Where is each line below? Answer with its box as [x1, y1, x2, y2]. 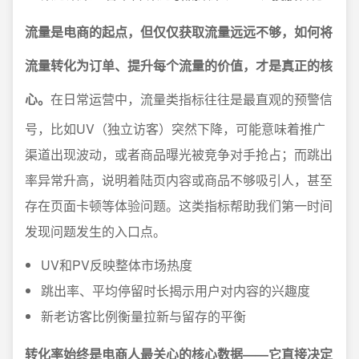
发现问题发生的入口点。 [25, 222, 166, 240]
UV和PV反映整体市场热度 [41, 256, 192, 274]
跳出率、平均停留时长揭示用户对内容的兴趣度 [41, 281, 310, 300]
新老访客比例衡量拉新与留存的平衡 [41, 307, 246, 325]
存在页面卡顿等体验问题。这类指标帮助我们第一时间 [25, 196, 333, 215]
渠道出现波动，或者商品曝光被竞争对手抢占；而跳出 [25, 145, 333, 163]
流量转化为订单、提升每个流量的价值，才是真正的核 [25, 56, 333, 75]
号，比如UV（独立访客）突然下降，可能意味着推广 [25, 119, 325, 138]
